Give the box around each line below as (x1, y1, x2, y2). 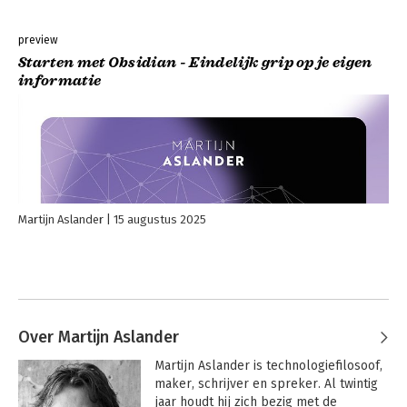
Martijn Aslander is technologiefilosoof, (154, 357, 382, 373)
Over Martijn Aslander (18, 326, 179, 347)
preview (18, 33, 58, 46)
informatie (18, 71, 102, 90)
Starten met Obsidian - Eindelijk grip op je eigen (18, 53, 372, 72)
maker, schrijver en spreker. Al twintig (154, 375, 378, 392)
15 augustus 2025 (114, 212, 206, 226)
